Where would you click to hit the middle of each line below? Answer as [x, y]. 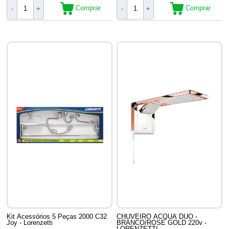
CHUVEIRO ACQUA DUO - [157, 217]
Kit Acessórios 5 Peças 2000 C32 [57, 217]
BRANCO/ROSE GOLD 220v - [162, 223]
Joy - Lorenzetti [30, 223]
